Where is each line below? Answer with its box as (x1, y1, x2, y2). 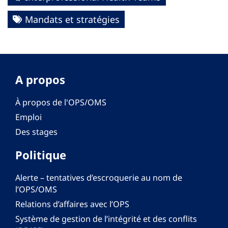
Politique (15, 147, 66, 162)
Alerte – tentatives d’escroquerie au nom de (15, 172, 182, 183)
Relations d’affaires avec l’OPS (15, 198, 129, 210)
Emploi (15, 111, 42, 123)
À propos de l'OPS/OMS (15, 96, 106, 108)
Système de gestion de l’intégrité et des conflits (15, 213, 197, 224)
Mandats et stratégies (25, 13, 120, 25)
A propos (15, 71, 65, 87)
